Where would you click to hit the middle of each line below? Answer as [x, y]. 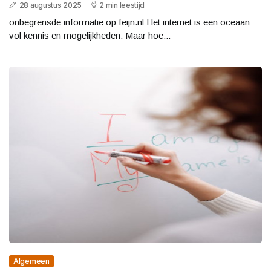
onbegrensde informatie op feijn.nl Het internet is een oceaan [129, 22]
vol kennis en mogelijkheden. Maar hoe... [90, 35]
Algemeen [31, 261]
